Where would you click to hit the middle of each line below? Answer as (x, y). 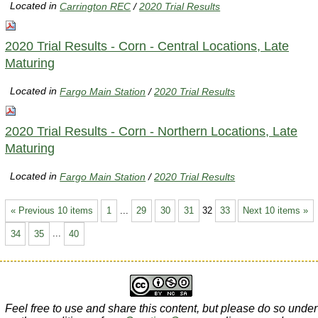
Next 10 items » (276, 210)
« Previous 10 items (51, 210)
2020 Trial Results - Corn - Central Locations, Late (147, 46)
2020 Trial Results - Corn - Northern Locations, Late (151, 131)
